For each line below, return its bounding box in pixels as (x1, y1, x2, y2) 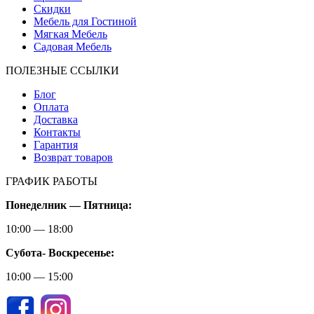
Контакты (34, 125, 81, 138)
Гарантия (34, 138, 78, 151)
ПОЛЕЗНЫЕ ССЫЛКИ (6, 64, 119, 76)
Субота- (6, 246, 48, 259)
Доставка (34, 113, 78, 125)
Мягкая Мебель (34, 27, 107, 40)
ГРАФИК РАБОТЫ (6, 175, 97, 187)
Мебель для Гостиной (34, 15, 137, 27)
